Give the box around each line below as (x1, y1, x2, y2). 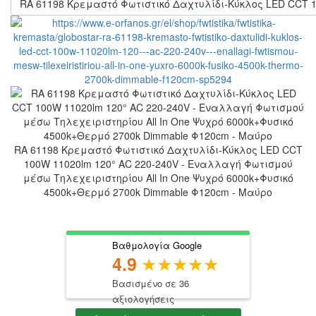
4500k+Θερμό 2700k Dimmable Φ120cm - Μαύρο (44, 184, 272, 199)
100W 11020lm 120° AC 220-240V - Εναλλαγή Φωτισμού (23, 156, 293, 171)
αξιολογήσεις (112, 291, 174, 305)
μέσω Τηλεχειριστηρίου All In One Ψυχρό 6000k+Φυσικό (23, 170, 293, 185)
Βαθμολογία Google (112, 238, 202, 252)
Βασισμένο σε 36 (112, 276, 189, 290)
